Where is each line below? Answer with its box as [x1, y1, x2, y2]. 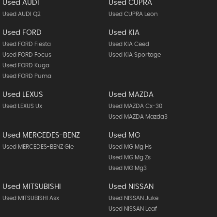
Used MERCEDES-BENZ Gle [2, 143, 74, 150]
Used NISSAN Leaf [108, 205, 157, 212]
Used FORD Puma [2, 73, 51, 79]
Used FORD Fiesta [2, 41, 51, 47]
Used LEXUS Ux [2, 103, 42, 109]
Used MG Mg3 [108, 165, 147, 171]
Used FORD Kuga [2, 62, 49, 68]
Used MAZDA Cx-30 [108, 103, 162, 109]
